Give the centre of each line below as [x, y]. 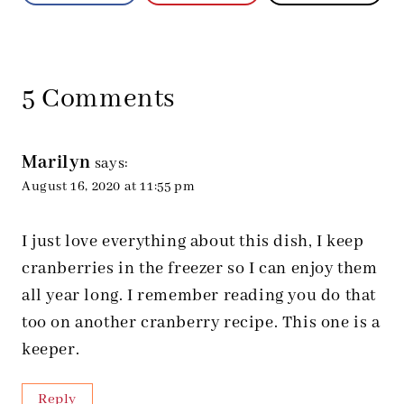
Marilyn [56, 163]
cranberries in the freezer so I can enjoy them [200, 269]
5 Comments [99, 100]
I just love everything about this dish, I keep [193, 242]
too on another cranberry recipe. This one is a [201, 323]
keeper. [51, 350]
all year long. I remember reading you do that [199, 296]
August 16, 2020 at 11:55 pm [109, 187]
